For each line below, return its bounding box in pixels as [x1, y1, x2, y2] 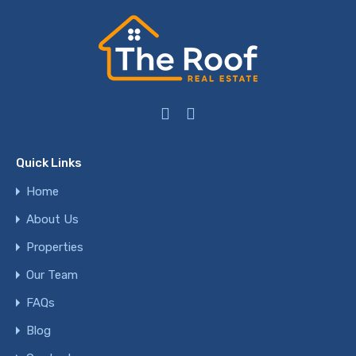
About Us [26, 212, 79, 227]
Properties [26, 240, 83, 255]
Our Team [26, 268, 78, 283]
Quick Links [16, 156, 82, 171]
